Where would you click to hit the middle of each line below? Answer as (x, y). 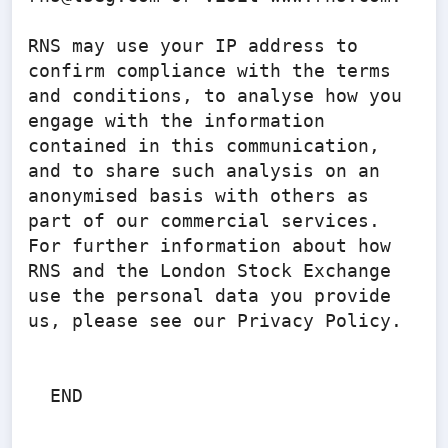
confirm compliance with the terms (209, 70)
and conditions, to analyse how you (215, 95)
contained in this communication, (204, 145)
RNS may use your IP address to (193, 45)
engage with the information (176, 120)
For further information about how (209, 245)
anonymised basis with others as (198, 195)
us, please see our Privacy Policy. (215, 320)
